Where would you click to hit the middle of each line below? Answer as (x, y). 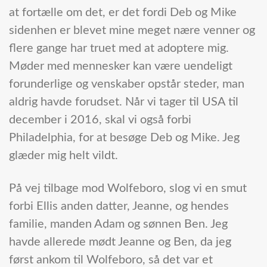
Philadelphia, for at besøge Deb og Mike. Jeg (124, 138)
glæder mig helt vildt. (63, 156)
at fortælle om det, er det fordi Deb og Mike (123, 13)
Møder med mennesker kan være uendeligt (121, 66)
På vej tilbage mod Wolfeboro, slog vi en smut (128, 189)
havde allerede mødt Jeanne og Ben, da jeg (120, 242)
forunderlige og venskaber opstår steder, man (127, 84)
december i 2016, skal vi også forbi (100, 120)
